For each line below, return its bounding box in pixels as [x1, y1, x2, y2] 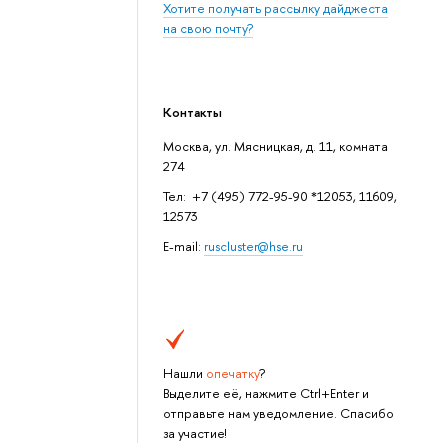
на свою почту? [163, 19, 254, 38]
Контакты [163, 102, 223, 121]
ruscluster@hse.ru [204, 237, 304, 256]
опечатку [206, 364, 260, 383]
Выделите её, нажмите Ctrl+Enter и [163, 384, 370, 403]
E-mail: [163, 237, 205, 256]
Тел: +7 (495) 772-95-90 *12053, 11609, [163, 186, 398, 205]
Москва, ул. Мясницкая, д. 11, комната [163, 136, 389, 155]
